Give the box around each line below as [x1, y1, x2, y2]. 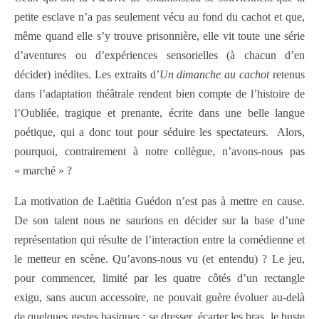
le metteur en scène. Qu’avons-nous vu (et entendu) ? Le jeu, [14, 252, 305, 265]
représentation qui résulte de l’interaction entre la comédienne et [14, 233, 305, 246]
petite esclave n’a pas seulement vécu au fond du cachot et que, [14, 10, 305, 23]
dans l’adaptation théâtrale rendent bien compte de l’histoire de [14, 87, 305, 100]
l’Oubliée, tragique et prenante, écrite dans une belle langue [14, 106, 305, 119]
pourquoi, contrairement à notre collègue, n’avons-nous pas [14, 145, 305, 157]
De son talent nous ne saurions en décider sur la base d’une [14, 214, 305, 226]
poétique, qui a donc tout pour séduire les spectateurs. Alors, [14, 125, 305, 138]
